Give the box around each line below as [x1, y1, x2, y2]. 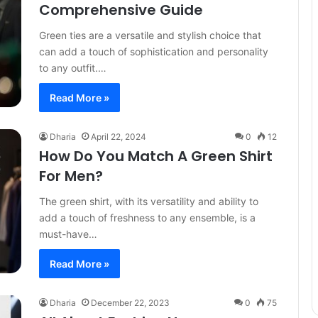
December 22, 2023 [91, 297, 170, 308]
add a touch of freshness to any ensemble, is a [39, 212, 256, 224]
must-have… [39, 228, 97, 240]
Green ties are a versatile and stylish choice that [39, 29, 261, 41]
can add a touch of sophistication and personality [39, 45, 268, 57]
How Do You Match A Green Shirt [39, 146, 273, 166]
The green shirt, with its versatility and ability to [39, 195, 258, 207]
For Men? [39, 166, 103, 186]
